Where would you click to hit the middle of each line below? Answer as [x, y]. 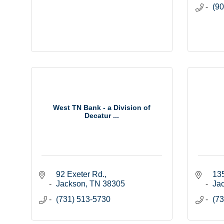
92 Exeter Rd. [80, 174]
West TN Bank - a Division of [101, 107]
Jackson [71, 184]
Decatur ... [101, 115]
